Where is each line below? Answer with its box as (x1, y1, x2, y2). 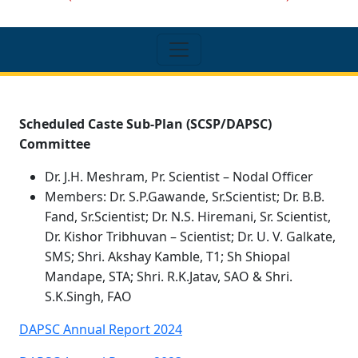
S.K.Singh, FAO (45, 288, 132, 305)
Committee (19, 135, 90, 153)
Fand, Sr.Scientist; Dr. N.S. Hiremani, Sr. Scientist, (45, 208, 331, 225)
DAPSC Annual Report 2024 (19, 320, 182, 338)
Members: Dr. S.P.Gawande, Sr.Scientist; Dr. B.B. (45, 188, 324, 205)
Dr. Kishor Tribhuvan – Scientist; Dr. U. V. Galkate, (45, 228, 336, 245)
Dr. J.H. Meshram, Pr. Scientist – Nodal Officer (45, 168, 313, 185)
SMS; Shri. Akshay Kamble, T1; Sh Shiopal (45, 248, 290, 265)
